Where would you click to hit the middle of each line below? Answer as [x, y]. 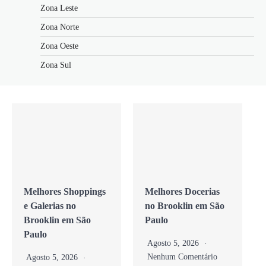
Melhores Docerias [182, 192]
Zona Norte [60, 27]
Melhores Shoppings [65, 192]
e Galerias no [50, 206]
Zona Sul [56, 65]
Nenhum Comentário [182, 257]
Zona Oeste [59, 46]
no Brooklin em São [185, 206]
